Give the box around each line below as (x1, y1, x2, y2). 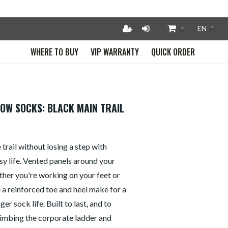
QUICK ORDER (151, 46, 195, 58)
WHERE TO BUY (31, 46, 79, 58)
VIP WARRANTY (91, 46, 139, 58)
